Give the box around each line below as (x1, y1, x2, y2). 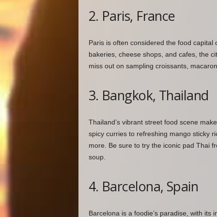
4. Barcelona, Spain (88, 177, 199, 196)
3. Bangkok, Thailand (88, 86, 209, 105)
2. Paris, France (88, 7, 175, 25)
